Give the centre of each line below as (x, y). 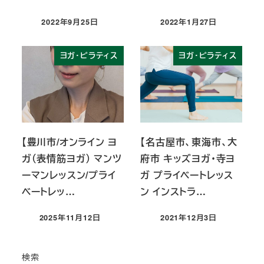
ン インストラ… (173, 192)
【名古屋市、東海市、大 (189, 142)
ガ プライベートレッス (187, 175)
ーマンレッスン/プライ (69, 175)
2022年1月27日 (189, 22)
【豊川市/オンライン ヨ (69, 142)
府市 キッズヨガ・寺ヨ (188, 159)
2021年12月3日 (189, 218)
